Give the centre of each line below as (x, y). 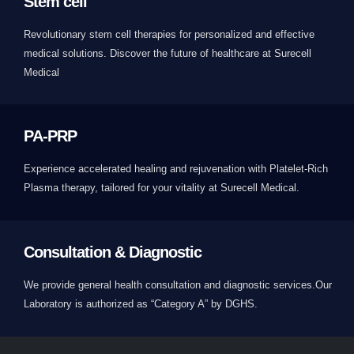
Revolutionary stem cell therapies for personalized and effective (169, 34)
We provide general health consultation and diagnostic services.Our (178, 284)
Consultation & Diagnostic (113, 252)
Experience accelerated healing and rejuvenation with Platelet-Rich (176, 169)
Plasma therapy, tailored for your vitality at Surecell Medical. (162, 188)
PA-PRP (50, 136)
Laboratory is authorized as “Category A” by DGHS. (141, 303)
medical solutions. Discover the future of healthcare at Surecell (168, 53)
